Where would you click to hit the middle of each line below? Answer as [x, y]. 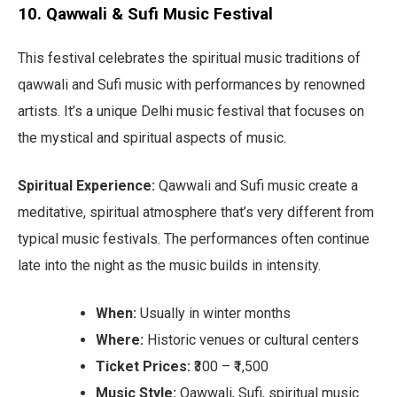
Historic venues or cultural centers [251, 339]
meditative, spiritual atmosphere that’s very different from [196, 212]
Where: [120, 339]
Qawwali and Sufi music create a [257, 185]
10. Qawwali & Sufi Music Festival [145, 14]
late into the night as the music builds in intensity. [169, 265]
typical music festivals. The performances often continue [194, 238]
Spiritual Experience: [86, 185]
